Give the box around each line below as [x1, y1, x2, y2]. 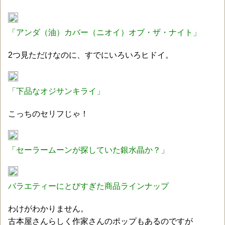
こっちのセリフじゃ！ [8, 109, 88, 118]
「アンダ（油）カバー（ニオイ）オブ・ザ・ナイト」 [8, 28, 201, 37]
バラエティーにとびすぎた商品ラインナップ [8, 182, 169, 190]
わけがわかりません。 [8, 204, 88, 213]
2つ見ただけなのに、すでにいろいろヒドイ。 [8, 51, 173, 59]
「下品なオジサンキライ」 [8, 87, 104, 95]
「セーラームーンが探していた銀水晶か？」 [8, 146, 169, 154]
